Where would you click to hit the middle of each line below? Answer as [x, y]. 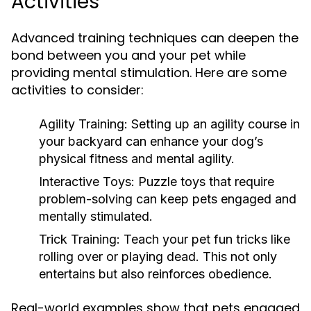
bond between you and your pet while [128, 55]
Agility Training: [83, 124]
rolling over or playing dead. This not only [158, 257]
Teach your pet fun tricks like [205, 239]
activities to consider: [77, 90]
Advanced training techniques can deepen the [155, 38]
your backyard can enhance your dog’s [151, 141]
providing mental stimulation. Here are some [149, 73]
